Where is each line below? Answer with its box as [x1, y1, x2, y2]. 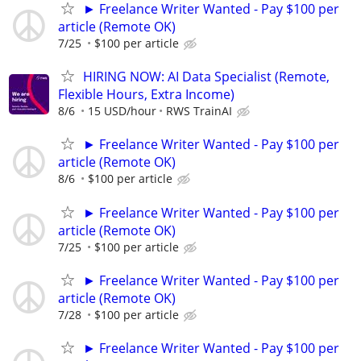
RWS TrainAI [166, 103, 232, 119]
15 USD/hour [88, 103, 156, 119]
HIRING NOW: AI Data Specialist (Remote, [83, 68, 330, 86]
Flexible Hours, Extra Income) [58, 85, 234, 104]
